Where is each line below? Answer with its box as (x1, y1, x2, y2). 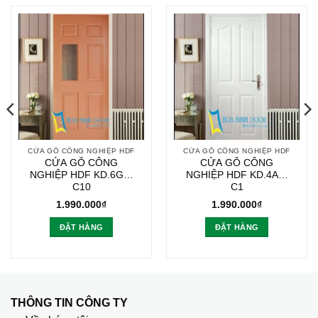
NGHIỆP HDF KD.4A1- (186, 169, 287, 180)
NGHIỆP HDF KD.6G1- (30, 169, 133, 180)
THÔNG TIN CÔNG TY (11, 296, 128, 309)
